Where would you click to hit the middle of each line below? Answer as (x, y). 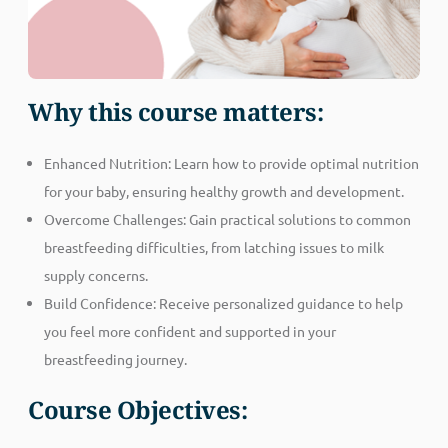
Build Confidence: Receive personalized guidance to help (224, 303)
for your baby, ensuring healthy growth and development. (224, 191)
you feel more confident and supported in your (190, 331)
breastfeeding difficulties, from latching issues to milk (214, 247)
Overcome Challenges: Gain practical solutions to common (228, 219)
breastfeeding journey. (116, 359)
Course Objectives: (138, 410)
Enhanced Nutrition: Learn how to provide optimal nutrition (232, 163)
